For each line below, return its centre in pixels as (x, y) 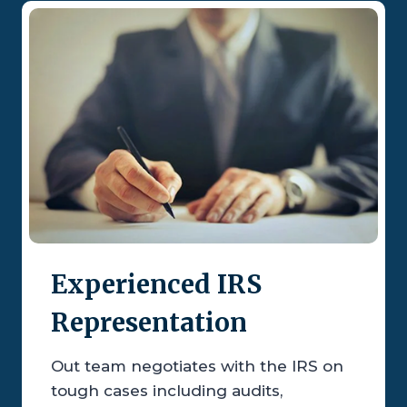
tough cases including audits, (167, 391)
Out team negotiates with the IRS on (197, 367)
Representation (149, 323)
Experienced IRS (156, 285)
